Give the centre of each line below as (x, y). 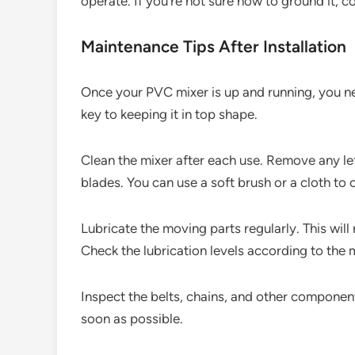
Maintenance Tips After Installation (214, 46)
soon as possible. (132, 319)
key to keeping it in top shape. (169, 114)
